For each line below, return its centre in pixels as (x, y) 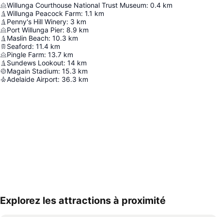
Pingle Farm (25, 55)
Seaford (19, 46)
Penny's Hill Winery (37, 22)
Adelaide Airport (32, 79)
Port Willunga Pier (35, 30)
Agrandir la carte (42, 207)
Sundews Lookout (35, 63)
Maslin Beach (28, 38)
